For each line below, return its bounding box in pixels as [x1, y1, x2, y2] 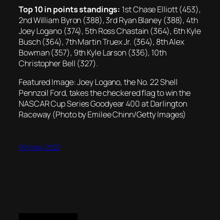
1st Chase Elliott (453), [120, 3, 201, 15]
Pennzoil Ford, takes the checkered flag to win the [19, 87, 191, 98]
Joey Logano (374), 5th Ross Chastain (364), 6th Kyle [19, 25, 201, 36]
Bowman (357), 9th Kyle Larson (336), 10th [19, 47, 166, 58]
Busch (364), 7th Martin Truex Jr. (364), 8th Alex [19, 36, 185, 47]
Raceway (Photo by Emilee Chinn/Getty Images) [19, 109, 186, 120]
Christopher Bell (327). [19, 57, 98, 69]
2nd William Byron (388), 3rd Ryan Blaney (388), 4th [19, 14, 198, 26]
